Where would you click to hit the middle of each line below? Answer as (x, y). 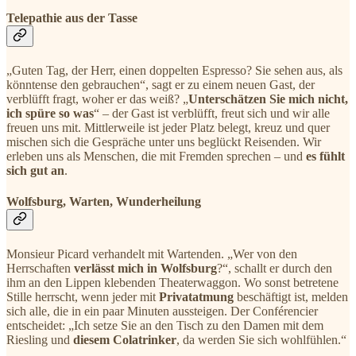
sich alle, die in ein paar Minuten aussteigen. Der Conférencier (162, 311)
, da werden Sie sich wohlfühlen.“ (261, 340)
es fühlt (325, 156)
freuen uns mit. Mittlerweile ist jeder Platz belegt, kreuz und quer (168, 127)
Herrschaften (40, 269)
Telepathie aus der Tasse (72, 17)
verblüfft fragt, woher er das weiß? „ (97, 99)
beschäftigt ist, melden (291, 297)
